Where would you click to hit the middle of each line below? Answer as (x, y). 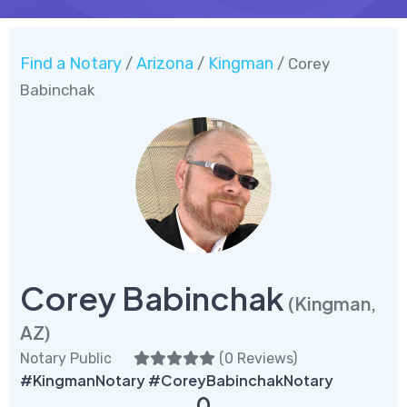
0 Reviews (258, 358)
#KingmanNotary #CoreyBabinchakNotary (177, 380)
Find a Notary (71, 63)
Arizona (165, 63)
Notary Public (66, 358)
